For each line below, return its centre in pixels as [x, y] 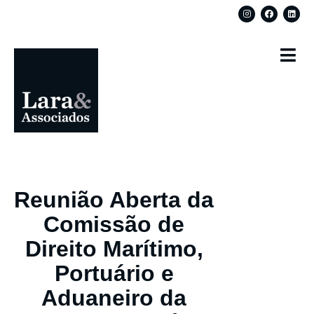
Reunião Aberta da [114, 199]
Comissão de [114, 224]
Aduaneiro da [114, 298]
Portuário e [114, 273]
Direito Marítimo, [114, 248]
